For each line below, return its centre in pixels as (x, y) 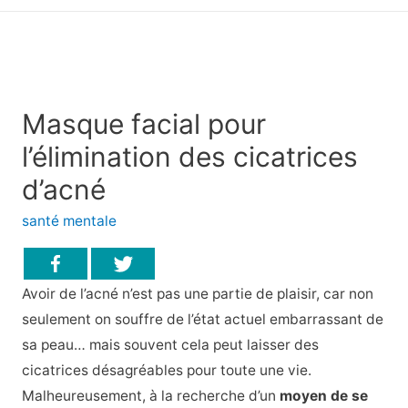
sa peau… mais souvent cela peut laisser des (170, 344)
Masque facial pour (143, 124)
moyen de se (323, 395)
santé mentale (69, 221)
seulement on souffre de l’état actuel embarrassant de (202, 319)
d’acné (63, 190)
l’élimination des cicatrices (189, 157)
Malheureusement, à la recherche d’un (150, 395)
